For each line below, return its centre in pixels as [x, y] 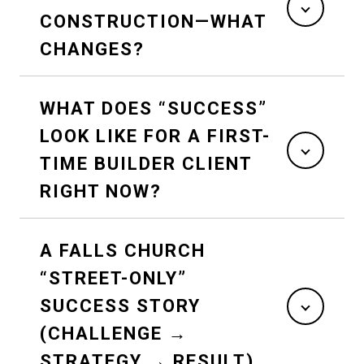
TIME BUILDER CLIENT [146, 164]
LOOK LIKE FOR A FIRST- [155, 136]
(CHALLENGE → [114, 334]
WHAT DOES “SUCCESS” [154, 109]
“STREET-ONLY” [113, 279]
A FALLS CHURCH [123, 251]
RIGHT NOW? [101, 192]
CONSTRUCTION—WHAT [154, 22]
